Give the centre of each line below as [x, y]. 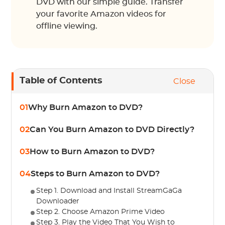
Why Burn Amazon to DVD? [86, 107]
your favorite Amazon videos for [101, 14]
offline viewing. [67, 26]
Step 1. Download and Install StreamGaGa [109, 191]
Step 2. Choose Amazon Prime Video [101, 212]
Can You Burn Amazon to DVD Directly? [112, 130]
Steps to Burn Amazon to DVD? [95, 174]
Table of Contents [61, 81]
